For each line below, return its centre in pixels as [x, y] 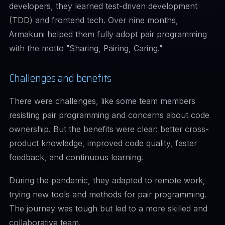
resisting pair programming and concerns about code [109, 115]
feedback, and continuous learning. [76, 157]
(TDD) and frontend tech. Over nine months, [94, 20]
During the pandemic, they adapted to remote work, [107, 180]
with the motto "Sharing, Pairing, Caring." [86, 48]
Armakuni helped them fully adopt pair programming [108, 34]
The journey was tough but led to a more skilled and [108, 208]
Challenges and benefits [61, 78]
